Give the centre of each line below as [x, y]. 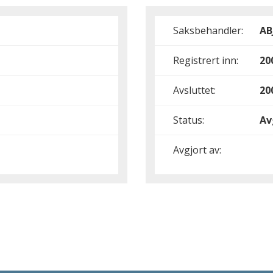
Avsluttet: [194, 90]
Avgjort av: [197, 150]
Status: [189, 120]
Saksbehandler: [208, 30]
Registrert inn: [206, 60]
